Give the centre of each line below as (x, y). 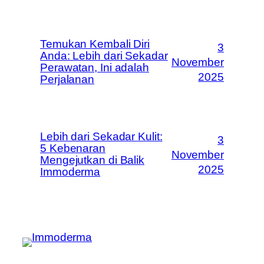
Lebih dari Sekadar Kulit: (101, 136)
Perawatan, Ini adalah (95, 67)
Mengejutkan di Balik (92, 160)
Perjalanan (67, 79)
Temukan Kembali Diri (95, 44)
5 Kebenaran (73, 148)
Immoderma (70, 172)
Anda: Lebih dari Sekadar (104, 56)
